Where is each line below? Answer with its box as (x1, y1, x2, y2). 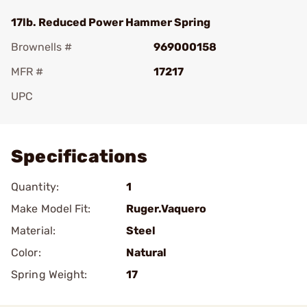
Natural (126, 246, 167, 259)
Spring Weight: (11, 268, 88, 281)
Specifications (11, 146, 147, 167)
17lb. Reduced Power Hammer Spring (11, 16, 210, 29)
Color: (11, 246, 41, 259)
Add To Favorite (30, 109, 111, 122)
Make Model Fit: (11, 202, 91, 215)
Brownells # (11, 40, 72, 53)
